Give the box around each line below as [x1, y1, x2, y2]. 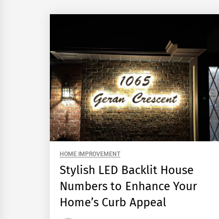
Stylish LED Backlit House [60, 163, 194, 177]
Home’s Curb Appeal [60, 195, 166, 209]
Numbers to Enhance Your [60, 179, 197, 193]
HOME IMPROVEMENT [60, 150, 121, 157]
